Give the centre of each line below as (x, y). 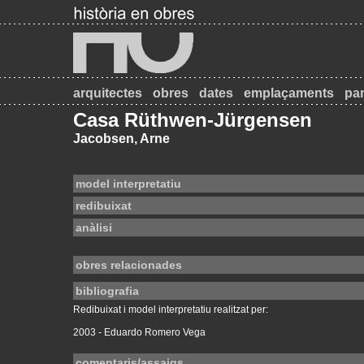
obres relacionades (129, 265)
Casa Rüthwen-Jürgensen (193, 120)
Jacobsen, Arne (121, 139)
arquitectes (108, 93)
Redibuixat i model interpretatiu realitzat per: (171, 310)
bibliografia (107, 291)
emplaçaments (289, 93)
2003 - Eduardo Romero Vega (139, 332)
